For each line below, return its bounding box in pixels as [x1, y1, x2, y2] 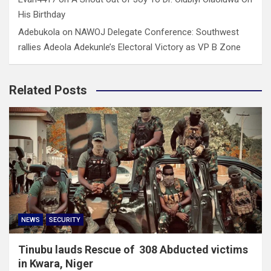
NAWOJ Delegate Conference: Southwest [75, 26, 239, 38]
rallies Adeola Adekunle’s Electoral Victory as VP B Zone [18, 41, 241, 53]
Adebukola [18, 26, 60, 38]
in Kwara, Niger [18, 256, 93, 270]
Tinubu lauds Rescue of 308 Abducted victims [18, 243, 248, 256]
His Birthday [18, 8, 65, 20]
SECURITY [49, 215, 80, 224]
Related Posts [9, 82, 87, 97]
